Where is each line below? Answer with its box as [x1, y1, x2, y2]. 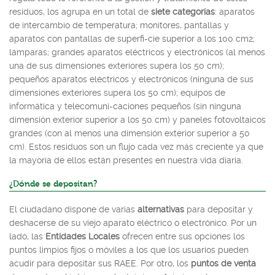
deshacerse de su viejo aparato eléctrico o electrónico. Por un [9, 217, 257, 228]
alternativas [135, 204, 184, 214]
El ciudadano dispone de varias [9, 204, 135, 214]
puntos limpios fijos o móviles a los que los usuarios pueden [9, 244, 249, 255]
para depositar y [184, 204, 253, 214]
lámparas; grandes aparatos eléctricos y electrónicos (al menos [9, 47, 265, 57]
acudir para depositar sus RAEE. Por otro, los [9, 258, 191, 268]
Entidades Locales [45, 231, 120, 241]
